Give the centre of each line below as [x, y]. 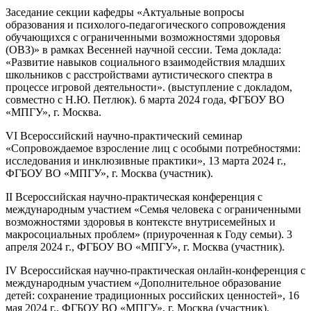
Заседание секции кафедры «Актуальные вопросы [125, 12]
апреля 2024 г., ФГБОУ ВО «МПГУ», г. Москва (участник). [145, 246]
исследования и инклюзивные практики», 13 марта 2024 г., [146, 160]
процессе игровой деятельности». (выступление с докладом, [149, 87]
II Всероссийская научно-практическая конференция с [134, 196]
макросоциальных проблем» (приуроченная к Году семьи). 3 [149, 234]
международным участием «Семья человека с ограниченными [153, 209]
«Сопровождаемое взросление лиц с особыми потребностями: [153, 148]
